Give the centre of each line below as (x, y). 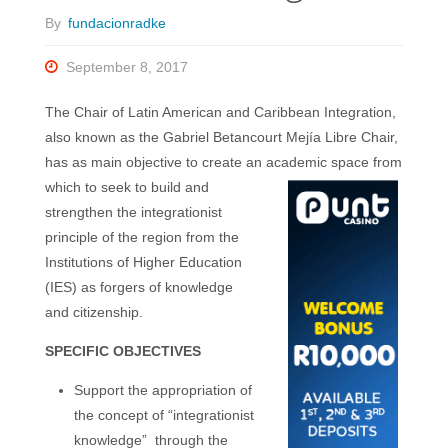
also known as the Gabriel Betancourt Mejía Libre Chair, (221, 136)
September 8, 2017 (127, 66)
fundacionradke (116, 23)
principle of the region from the (141, 236)
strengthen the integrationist (133, 211)
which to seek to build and (126, 186)
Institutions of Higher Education (143, 261)
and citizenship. (93, 311)
